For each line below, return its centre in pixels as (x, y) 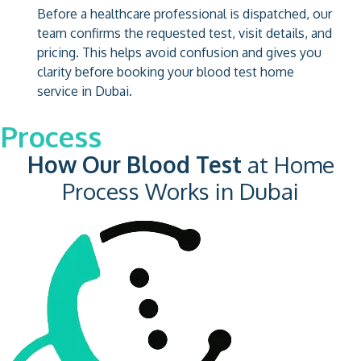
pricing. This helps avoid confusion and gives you (179, 52)
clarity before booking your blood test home (166, 71)
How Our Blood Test (134, 164)
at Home (288, 164)
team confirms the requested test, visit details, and (185, 33)
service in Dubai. (85, 91)
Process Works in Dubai (180, 191)
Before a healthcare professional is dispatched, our (185, 13)
